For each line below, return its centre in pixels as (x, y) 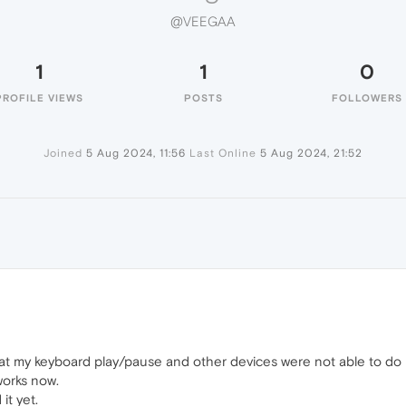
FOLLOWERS (367, 98)
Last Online (223, 153)
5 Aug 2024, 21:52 (311, 153)
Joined (63, 153)
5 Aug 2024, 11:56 (136, 153)
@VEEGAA (203, 22)
